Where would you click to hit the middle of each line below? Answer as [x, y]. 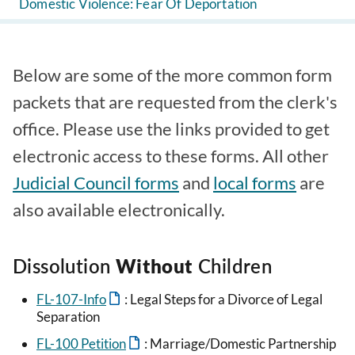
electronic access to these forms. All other [171, 156]
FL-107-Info [71, 300]
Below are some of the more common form [172, 75]
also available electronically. [119, 210]
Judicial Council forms [96, 183]
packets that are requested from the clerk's [175, 102]
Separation [68, 317]
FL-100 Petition [81, 344]
